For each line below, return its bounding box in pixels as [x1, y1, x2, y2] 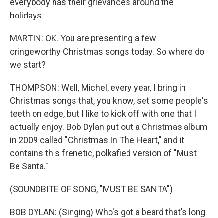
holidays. [10, 10, 44, 20]
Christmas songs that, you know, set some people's [10, 95, 208, 106]
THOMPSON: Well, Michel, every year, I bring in [10, 82, 186, 92]
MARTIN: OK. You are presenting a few [10, 33, 156, 43]
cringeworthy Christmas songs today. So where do [10, 46, 204, 56]
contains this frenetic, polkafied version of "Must [10, 148, 197, 158]
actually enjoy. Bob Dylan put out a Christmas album [10, 122, 208, 132]
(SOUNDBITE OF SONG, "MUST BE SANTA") [10, 184, 173, 194]
